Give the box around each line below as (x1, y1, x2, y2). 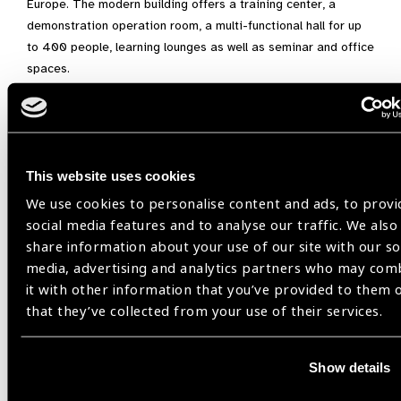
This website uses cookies (25, 167, 195, 183)
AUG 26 (40, 343, 79, 356)
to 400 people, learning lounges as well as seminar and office (27, 38, 374, 55)
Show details (309, 359, 391, 375)
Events (27, 207, 124, 243)
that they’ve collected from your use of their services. (25, 301, 383, 321)
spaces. (27, 60, 70, 76)
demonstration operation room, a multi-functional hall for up (27, 17, 362, 33)
